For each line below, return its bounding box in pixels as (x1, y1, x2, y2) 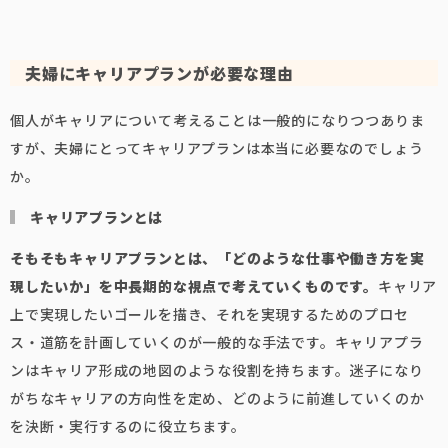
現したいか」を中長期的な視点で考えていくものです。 (10, 276, 379, 296)
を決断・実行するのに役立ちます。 (10, 416, 246, 436)
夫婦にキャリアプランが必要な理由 (25, 61, 294, 85)
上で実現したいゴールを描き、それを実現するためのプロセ (10, 304, 409, 324)
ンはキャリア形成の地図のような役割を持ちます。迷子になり (10, 360, 424, 380)
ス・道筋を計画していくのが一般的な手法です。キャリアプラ (10, 332, 424, 352)
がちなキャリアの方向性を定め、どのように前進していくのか (10, 388, 425, 408)
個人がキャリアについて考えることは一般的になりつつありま (10, 110, 425, 130)
